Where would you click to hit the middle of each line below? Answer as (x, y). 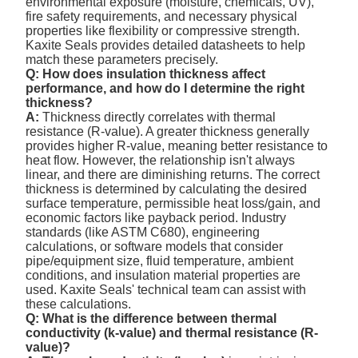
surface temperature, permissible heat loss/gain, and (173, 203)
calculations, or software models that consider (155, 246)
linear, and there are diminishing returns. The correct (173, 174)
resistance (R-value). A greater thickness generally (168, 131)
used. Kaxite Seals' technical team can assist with (166, 289)
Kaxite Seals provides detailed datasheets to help (166, 45)
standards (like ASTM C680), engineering (143, 232)
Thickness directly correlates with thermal (158, 117)
